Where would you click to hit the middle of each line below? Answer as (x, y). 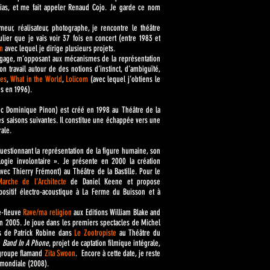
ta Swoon (62, 253)
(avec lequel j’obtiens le (124, 79)
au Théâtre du (139, 233)
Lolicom (77, 79)
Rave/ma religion (47, 212)
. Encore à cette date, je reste (118, 253)
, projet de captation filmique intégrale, (105, 243)
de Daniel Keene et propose (113, 182)
